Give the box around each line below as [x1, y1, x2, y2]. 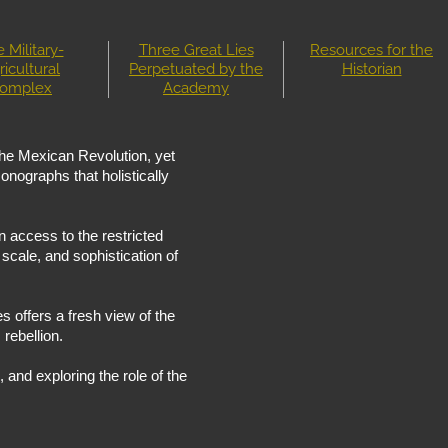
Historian [341, 60, 402, 78]
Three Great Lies [138, 41, 254, 59]
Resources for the [310, 41, 433, 59]
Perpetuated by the [129, 60, 263, 78]
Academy [163, 79, 229, 97]
